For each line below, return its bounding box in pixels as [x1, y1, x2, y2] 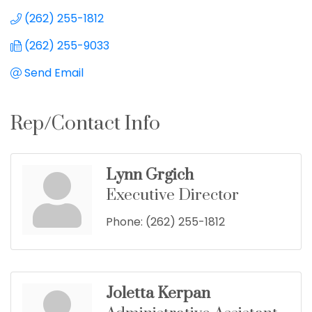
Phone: [106, 214, 143, 231]
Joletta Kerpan [106, 283, 210, 304]
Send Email [24, 65, 84, 81]
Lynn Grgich [106, 165, 194, 186]
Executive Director [106, 185, 239, 206]
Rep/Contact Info [10, 111, 160, 136]
